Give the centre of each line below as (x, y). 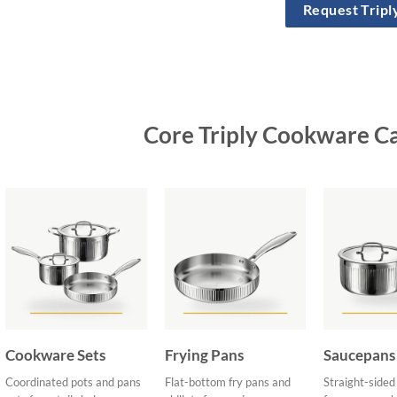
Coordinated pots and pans (74, 382)
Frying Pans (204, 354)
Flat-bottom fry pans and (227, 382)
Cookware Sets (56, 354)
